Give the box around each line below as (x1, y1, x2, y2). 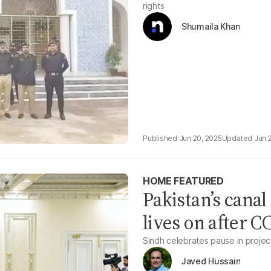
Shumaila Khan (181, 21, 240, 31)
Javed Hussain (181, 256, 241, 266)
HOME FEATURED (143, 175, 224, 187)
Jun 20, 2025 (178, 134, 222, 143)
